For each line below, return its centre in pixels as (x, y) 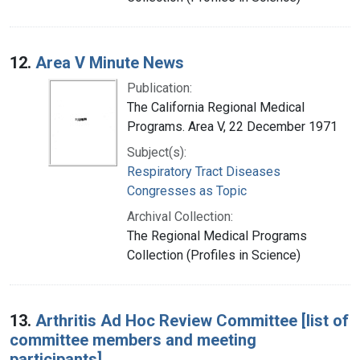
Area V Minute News (110, 62)
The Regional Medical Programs (217, 235)
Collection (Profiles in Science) (214, 255)
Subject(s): (157, 152)
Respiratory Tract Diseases (204, 171)
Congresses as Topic (187, 190)
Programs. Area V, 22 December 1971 (232, 126)
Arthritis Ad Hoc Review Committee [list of (192, 320)
